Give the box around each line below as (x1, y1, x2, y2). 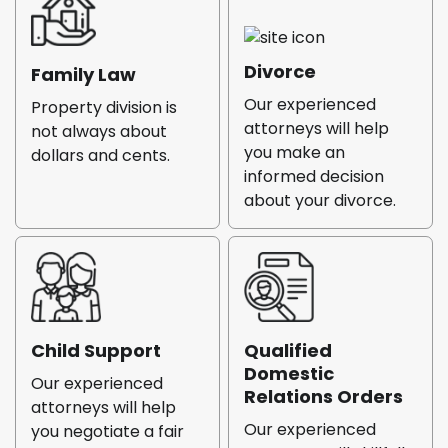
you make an (244, 141, 346, 165)
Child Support (31, 338, 161, 364)
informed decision (244, 165, 385, 189)
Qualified (244, 338, 333, 364)
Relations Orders (244, 384, 404, 410)
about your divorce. (244, 189, 397, 213)
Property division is (31, 95, 177, 119)
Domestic (244, 361, 335, 387)
